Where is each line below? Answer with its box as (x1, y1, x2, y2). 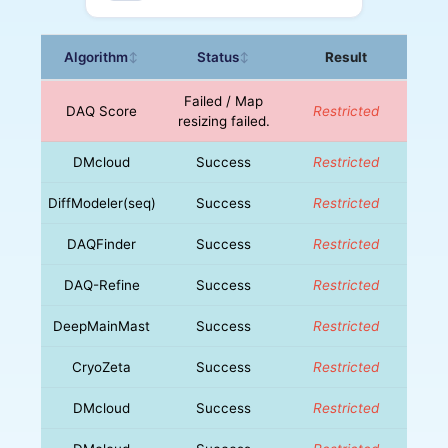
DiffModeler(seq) (47, 194, 156, 211)
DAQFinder (67, 235, 137, 252)
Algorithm (64, 48, 129, 65)
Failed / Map (184, 92, 264, 109)
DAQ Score (66, 102, 138, 119)
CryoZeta (72, 358, 132, 375)
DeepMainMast (53, 317, 151, 334)
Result (324, 48, 367, 65)
